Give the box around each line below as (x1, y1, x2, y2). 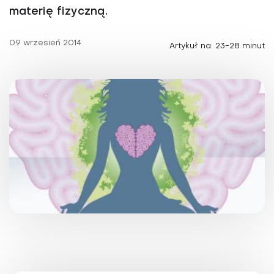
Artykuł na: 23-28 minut (169, 42, 265, 50)
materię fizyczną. (9, 7, 108, 17)
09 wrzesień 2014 (9, 39, 81, 47)
